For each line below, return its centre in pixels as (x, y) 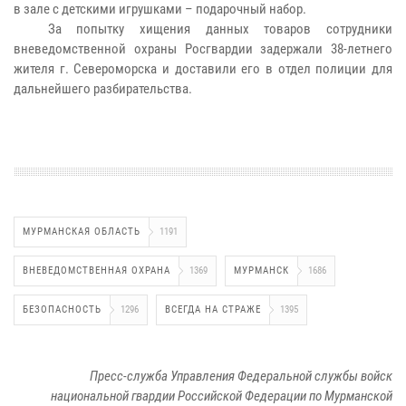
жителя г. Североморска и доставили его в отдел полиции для (203, 68)
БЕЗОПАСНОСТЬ (62, 309)
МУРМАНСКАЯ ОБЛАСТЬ (82, 231)
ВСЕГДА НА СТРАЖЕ (213, 309)
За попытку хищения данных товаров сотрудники (220, 29)
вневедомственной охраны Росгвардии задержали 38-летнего (203, 48)
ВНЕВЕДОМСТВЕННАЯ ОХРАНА (97, 270)
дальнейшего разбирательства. (103, 88)
